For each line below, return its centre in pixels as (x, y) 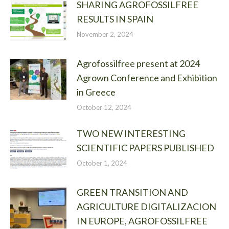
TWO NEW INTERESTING (131, 133)
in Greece (96, 92)
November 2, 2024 (105, 34)
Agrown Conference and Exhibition (147, 77)
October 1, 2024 (102, 163)
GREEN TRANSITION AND (132, 192)
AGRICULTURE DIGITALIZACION (146, 206)
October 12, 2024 (104, 107)
